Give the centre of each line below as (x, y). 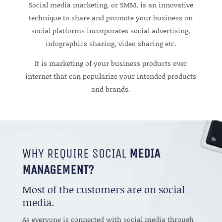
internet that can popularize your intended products (111, 76)
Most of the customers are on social (103, 189)
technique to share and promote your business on (111, 17)
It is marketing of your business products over (111, 63)
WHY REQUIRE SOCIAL (76, 153)
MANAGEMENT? (58, 169)
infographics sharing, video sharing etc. (111, 43)
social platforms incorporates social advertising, (111, 30)
